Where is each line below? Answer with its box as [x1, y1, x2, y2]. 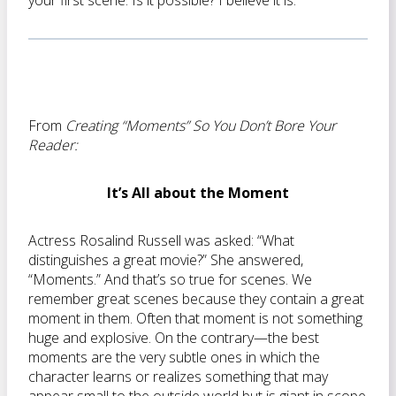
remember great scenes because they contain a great [28, 289, 364, 308]
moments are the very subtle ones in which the [28, 347, 320, 367]
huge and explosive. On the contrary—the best [28, 328, 319, 347]
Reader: [28, 135, 78, 155]
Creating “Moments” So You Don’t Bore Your [65, 116, 336, 135]
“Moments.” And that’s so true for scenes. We [28, 270, 312, 289]
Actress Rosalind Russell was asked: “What [28, 231, 294, 250]
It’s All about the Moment [107, 183, 289, 202]
